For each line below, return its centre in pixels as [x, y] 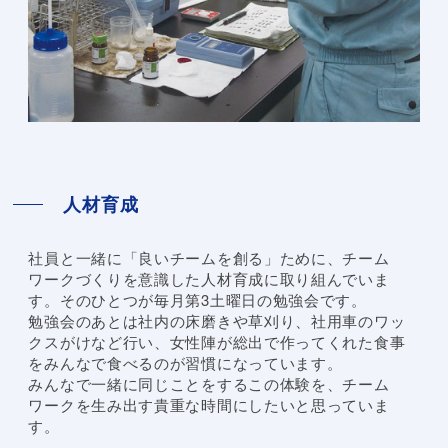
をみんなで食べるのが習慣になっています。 [185, 363]
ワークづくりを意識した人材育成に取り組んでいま [209, 279]
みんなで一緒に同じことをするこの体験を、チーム [209, 384]
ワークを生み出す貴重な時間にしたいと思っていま [209, 405]
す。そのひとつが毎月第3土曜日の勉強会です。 [197, 300]
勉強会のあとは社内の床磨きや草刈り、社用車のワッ [217, 321]
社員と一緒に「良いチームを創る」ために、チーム [209, 258]
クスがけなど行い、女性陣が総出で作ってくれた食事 [217, 342]
